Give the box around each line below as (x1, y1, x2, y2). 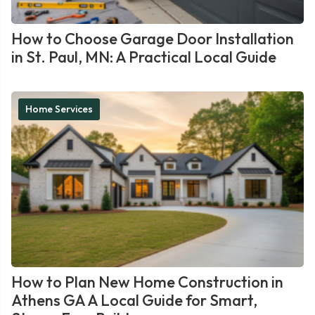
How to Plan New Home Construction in (11, 272, 283, 292)
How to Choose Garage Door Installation (11, 29, 294, 49)
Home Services (25, 103, 93, 115)
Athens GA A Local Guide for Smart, (11, 290, 257, 310)
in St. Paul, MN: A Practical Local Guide (11, 47, 276, 67)
